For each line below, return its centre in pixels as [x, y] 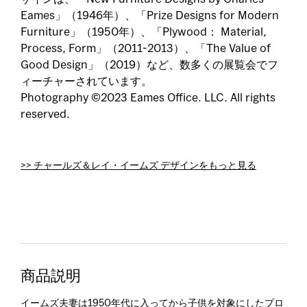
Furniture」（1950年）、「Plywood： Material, [144, 32]
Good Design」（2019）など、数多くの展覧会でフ [149, 65]
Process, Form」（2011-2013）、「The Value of [146, 49]
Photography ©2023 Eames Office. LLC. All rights [148, 98]
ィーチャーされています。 [86, 82]
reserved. [45, 114]
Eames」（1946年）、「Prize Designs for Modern [150, 16]
